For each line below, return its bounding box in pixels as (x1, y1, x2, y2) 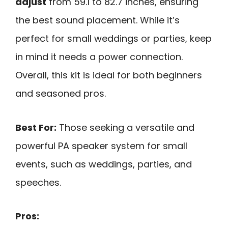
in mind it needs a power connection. (15, 50, 183, 64)
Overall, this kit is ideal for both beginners (15, 69, 202, 82)
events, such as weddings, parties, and (15, 157, 192, 170)
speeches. (15, 176, 61, 189)
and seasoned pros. (15, 87, 106, 100)
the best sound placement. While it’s (15, 14, 180, 27)
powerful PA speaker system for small (15, 139, 187, 152)
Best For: (15, 121, 56, 134)
